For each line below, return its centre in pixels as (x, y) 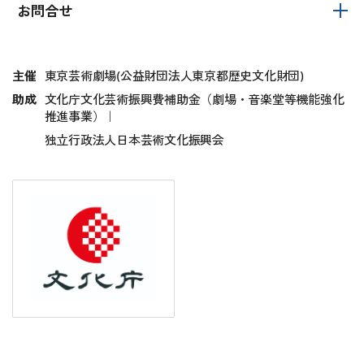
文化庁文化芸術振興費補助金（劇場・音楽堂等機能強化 (194, 100)
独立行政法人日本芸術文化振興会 (134, 141)
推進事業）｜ (80, 117)
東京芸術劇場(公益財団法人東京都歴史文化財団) (174, 76)
